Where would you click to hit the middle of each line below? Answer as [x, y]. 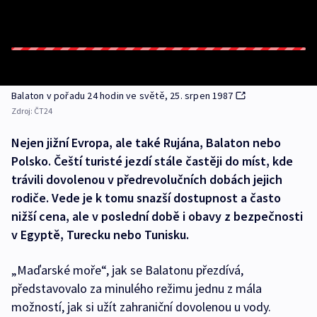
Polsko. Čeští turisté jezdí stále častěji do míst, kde [152, 161]
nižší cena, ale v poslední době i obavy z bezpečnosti [157, 216]
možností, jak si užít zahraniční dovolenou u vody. [141, 307]
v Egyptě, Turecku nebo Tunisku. [100, 235]
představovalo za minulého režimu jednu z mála [137, 288]
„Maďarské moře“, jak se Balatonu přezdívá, [127, 270]
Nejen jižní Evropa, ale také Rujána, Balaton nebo [146, 143]
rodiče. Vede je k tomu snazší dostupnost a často [146, 198]
